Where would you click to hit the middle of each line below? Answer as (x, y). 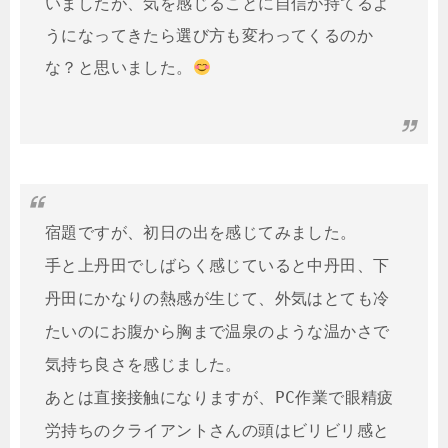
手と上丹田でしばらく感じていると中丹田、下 (217, 266)
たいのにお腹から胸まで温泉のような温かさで (217, 332)
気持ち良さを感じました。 (143, 365)
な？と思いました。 (119, 68)
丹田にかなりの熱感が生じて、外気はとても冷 (217, 299)
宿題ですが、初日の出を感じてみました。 (201, 233)
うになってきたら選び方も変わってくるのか (209, 36)
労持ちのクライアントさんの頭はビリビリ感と (217, 431)
